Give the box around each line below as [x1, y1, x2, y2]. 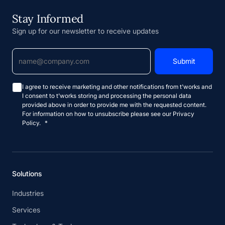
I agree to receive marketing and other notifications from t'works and [22, 82, 212, 90]
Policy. [22, 119, 41, 127]
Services [12, 205, 40, 214]
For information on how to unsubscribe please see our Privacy [22, 109, 194, 118]
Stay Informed [12, 11, 84, 26]
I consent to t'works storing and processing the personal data [22, 91, 191, 99]
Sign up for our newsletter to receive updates [12, 26, 159, 35]
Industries [12, 188, 44, 197]
